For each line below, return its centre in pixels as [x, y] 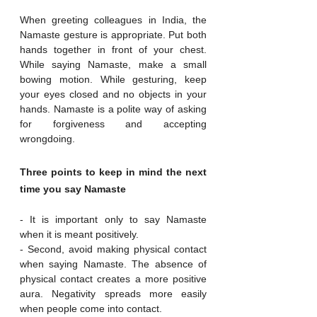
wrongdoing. [47, 138]
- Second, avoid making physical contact [113, 249]
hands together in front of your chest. [113, 49]
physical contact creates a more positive [113, 278]
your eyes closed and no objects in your [113, 94]
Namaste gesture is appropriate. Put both [113, 34]
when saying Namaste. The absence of [113, 264]
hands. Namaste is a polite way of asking [113, 109]
